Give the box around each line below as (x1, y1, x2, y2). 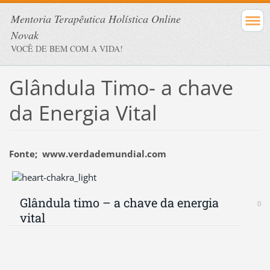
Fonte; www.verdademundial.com (8, 147, 166, 160)
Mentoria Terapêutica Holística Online (11, 11, 181, 26)
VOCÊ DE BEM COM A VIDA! (11, 43, 123, 54)
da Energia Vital (8, 98, 157, 127)
